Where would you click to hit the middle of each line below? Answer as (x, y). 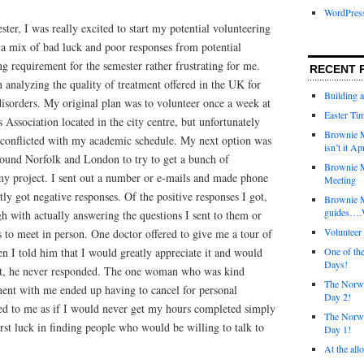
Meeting (340, 180)
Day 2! (338, 297)
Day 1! (338, 329)
